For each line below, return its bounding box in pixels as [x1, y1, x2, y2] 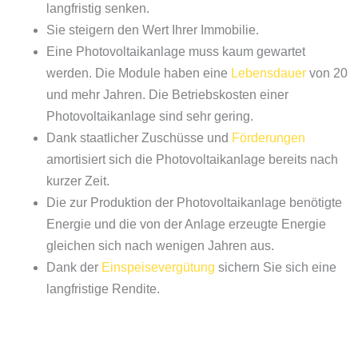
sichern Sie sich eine [215, 260, 336, 274]
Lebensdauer [231, 66, 306, 80]
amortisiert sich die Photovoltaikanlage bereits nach [46, 152, 338, 166]
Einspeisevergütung [101, 260, 215, 274]
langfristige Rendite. [46, 281, 160, 296]
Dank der [46, 260, 101, 274]
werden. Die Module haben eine [46, 66, 231, 80]
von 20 [306, 66, 348, 80]
